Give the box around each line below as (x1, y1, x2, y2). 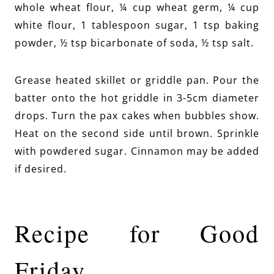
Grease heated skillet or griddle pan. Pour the (15, 73, 259, 87)
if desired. (15, 161, 67, 176)
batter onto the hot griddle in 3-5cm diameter (15, 91, 259, 105)
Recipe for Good (15, 216, 259, 249)
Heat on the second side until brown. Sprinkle (15, 126, 259, 140)
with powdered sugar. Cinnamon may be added (15, 144, 259, 158)
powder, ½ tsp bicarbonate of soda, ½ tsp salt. (15, 35, 254, 50)
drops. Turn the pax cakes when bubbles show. (15, 108, 259, 122)
